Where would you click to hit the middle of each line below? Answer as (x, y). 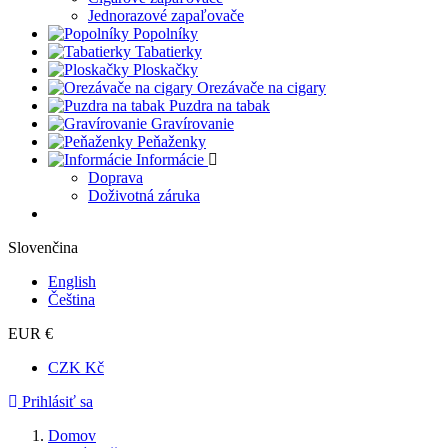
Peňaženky (171, 141)
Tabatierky (168, 51)
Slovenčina (43, 247)
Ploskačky (165, 69)
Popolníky (165, 33)
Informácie (170, 159)
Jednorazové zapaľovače (166, 15)
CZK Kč (76, 367)
